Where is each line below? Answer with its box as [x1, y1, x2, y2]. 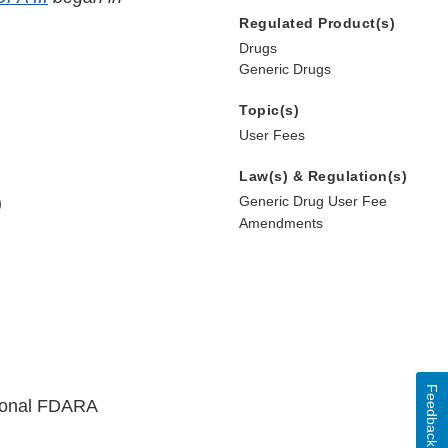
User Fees [239, 127, 305, 144]
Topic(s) [239, 102, 299, 119]
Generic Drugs [239, 61, 331, 78]
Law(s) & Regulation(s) [239, 168, 407, 185]
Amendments [239, 215, 323, 232]
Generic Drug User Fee [239, 193, 387, 210]
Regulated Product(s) [239, 15, 395, 32]
